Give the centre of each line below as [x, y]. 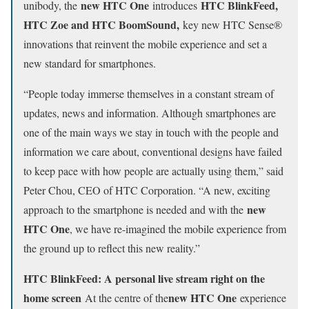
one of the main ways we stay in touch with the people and [151, 132]
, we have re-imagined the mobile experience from [178, 228]
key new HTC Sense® [232, 24]
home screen [54, 297]
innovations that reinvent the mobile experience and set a [145, 43]
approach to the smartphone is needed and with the [135, 209]
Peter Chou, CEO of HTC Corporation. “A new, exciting [147, 190]
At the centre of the [127, 297]
